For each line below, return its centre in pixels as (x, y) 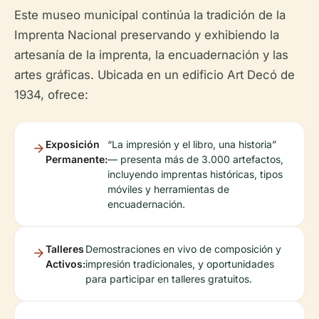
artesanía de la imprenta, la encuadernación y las (151, 55)
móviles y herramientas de (168, 189)
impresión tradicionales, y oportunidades (180, 264)
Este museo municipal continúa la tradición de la (150, 15)
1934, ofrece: (51, 95)
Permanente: (77, 159)
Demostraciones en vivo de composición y (183, 249)
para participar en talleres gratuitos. (169, 279)
